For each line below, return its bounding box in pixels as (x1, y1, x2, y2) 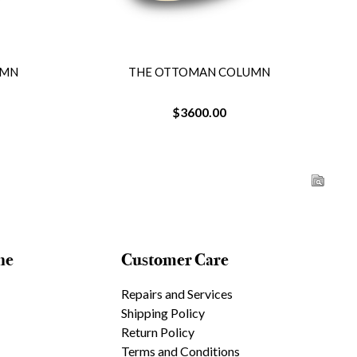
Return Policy (121, 324, 195, 339)
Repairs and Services (121, 286, 233, 301)
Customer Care (121, 249, 229, 270)
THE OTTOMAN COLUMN (171, 65, 313, 79)
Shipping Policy (121, 305, 206, 320)
